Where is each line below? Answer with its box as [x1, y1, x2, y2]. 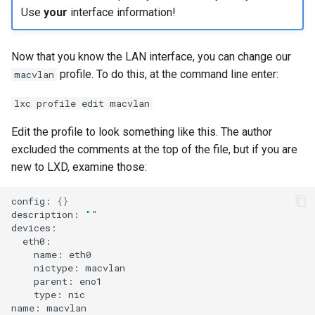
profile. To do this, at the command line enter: [57, 67, 278, 81]
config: [11, 194, 51, 207]
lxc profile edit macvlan [14, 97, 150, 110]
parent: [34, 274, 74, 288]
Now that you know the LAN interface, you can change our [11, 50, 291, 63]
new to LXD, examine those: [11, 160, 147, 174]
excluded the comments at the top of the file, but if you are [11, 143, 297, 156]
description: [11, 207, 79, 221]
